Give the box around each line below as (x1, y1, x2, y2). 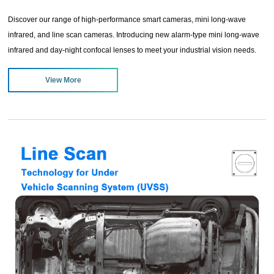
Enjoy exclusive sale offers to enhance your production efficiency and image (8, 61, 260, 70)
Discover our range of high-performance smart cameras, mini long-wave (8, 15, 246, 24)
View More (45, 75, 81, 84)
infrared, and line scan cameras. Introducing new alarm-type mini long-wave (8, 30, 260, 39)
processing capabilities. (8, 76, 87, 85)
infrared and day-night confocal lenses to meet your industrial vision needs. (8, 45, 257, 54)
